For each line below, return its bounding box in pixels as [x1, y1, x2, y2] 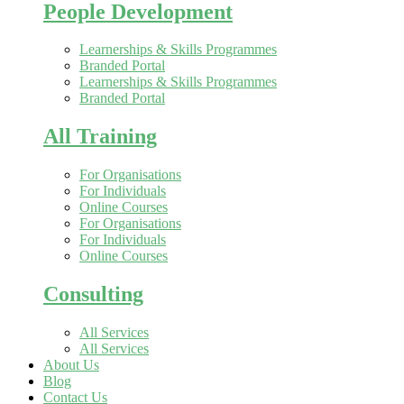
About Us [43, 357, 99, 373]
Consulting [43, 282, 143, 307]
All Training [43, 124, 157, 149]
